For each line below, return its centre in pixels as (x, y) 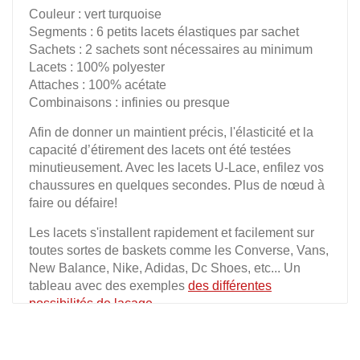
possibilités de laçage (91, 303)
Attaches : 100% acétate (98, 85)
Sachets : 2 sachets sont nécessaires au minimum (171, 49)
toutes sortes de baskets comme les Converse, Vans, (179, 250)
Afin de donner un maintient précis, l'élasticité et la (171, 132)
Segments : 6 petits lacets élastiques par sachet (164, 32)
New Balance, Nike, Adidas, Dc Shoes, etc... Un (165, 268)
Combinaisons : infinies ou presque (129, 102)
